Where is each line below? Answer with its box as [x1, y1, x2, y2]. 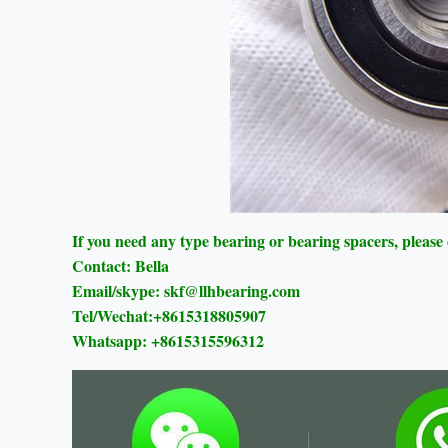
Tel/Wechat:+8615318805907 [72, 304, 266, 327]
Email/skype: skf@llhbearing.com [72, 279, 300, 302]
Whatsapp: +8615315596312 [72, 329, 264, 352]
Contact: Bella [72, 254, 169, 277]
